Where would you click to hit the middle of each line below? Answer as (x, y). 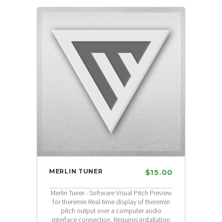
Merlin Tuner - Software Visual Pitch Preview (111, 193)
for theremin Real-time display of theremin (111, 201)
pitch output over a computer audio (111, 210)
